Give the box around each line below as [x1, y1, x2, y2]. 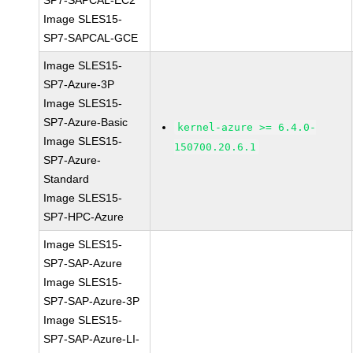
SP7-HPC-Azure [43, 210, 124, 223]
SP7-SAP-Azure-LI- [43, 333, 140, 345]
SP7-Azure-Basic [43, 116, 128, 128]
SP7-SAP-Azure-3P [43, 295, 140, 307]
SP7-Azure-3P [43, 78, 115, 91]
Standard [43, 173, 90, 185]
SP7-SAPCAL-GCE [43, 32, 139, 44]
